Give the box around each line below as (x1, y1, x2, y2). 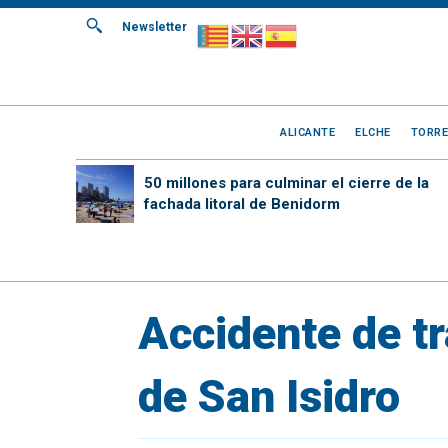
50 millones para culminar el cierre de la (143, 173, 429, 192)
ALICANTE (280, 125, 336, 139)
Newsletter (122, 20, 187, 34)
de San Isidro (138, 370, 400, 423)
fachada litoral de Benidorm (143, 194, 340, 213)
